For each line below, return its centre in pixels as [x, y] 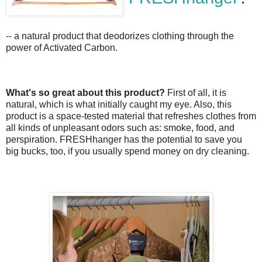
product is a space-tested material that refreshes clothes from [131, 116]
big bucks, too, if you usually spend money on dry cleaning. [127, 151]
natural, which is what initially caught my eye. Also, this [119, 104]
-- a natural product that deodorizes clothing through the [120, 36]
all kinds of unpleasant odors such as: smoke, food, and [120, 127]
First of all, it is [196, 92]
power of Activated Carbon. [62, 47]
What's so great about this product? [85, 92]
